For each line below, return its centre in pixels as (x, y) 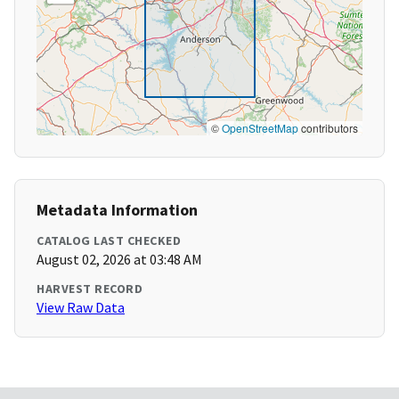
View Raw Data (81, 308)
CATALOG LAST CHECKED (109, 241)
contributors (328, 128)
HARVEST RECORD (90, 289)
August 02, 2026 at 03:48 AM (119, 260)
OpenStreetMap (260, 128)
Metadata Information (117, 210)
